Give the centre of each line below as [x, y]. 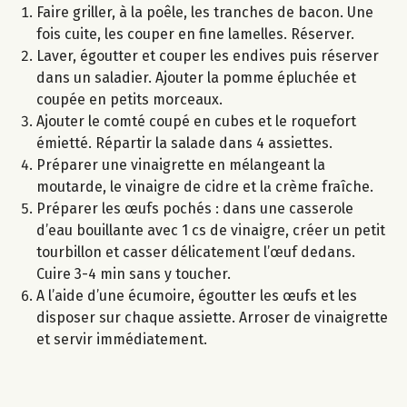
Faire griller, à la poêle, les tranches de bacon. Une [205, 13]
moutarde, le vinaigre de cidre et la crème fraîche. [205, 187]
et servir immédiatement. [122, 340]
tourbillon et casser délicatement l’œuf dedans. [196, 253]
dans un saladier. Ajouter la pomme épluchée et [196, 78]
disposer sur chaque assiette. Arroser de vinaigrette [212, 318]
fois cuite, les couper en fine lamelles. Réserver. [195, 35]
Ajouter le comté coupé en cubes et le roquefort [196, 122]
